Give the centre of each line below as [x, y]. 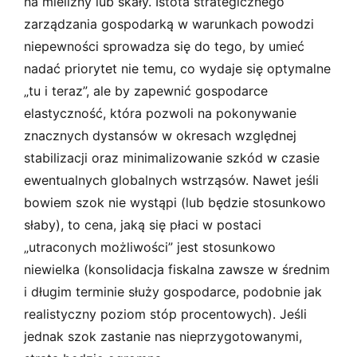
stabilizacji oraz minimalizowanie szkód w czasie [172, 157]
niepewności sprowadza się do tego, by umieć [164, 46]
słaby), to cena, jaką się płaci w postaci [143, 224]
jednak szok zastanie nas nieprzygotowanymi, [163, 336]
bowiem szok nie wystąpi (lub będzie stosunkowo [175, 202]
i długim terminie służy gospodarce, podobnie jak [173, 291]
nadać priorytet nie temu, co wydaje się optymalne [177, 68]
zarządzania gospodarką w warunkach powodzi [169, 24]
